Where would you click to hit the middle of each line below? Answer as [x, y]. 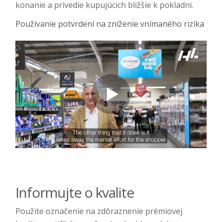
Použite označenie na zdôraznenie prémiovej [99, 211]
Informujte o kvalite [75, 192]
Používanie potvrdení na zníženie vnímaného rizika [110, 24]
